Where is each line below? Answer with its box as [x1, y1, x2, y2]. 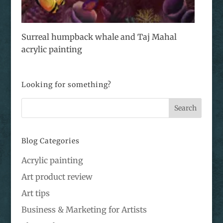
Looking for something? [21, 80, 111, 90]
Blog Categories [21, 136, 80, 146]
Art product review [21, 172, 93, 182]
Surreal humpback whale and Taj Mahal [21, 32, 177, 42]
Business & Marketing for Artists [21, 205, 147, 215]
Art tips [21, 188, 50, 199]
